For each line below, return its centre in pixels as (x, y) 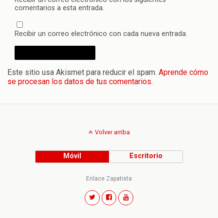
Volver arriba (112, 132)
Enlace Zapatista (109, 178)
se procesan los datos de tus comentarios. (80, 81)
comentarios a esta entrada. (59, 8)
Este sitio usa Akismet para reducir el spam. (83, 72)
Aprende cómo (183, 72)
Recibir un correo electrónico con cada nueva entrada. (101, 34)
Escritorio (146, 156)
